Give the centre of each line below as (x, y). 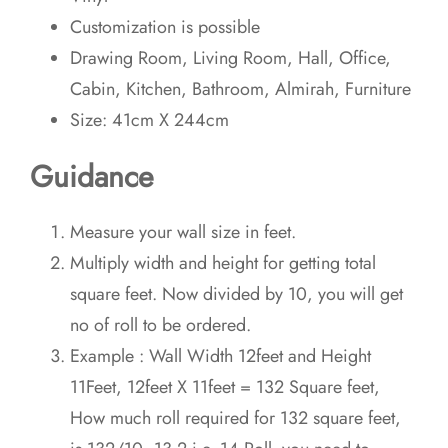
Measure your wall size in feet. (183, 232)
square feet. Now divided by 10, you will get (237, 294)
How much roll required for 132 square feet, (236, 418)
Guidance (92, 177)
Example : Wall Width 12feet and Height (221, 356)
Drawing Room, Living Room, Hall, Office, (231, 58)
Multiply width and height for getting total (223, 263)
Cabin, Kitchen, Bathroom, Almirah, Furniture (241, 89)
